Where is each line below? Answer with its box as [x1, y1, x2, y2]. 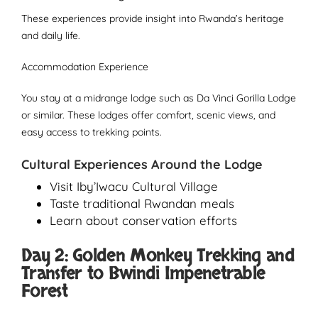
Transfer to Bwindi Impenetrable [21, 261, 265, 285]
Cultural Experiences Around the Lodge [21, 156, 263, 172]
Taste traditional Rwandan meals [50, 196, 234, 211]
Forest [21, 279, 67, 303]
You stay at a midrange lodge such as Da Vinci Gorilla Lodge [21, 92, 296, 104]
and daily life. [21, 29, 80, 42]
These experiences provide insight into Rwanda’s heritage [21, 12, 284, 25]
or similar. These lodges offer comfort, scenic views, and [21, 109, 275, 121]
